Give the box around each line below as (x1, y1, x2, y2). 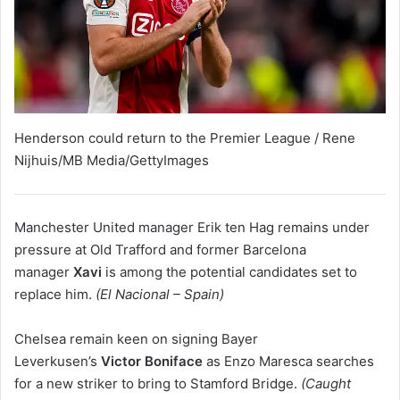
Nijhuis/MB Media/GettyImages (14, 151, 209, 169)
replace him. (14, 286, 96, 304)
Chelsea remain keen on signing (14, 330, 218, 348)
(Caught (297, 375, 351, 393)
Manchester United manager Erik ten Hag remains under (14, 219, 370, 237)
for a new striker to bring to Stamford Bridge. (14, 375, 297, 393)
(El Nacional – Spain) (96, 286, 224, 304)
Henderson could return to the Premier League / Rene (14, 129, 355, 146)
